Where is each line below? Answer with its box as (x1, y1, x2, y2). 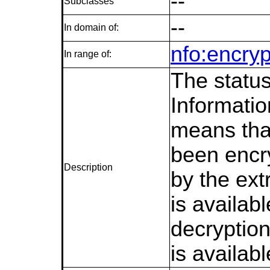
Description (64, 162, 113, 173)
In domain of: (64, 22, 119, 33)
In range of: (64, 49, 111, 60)
